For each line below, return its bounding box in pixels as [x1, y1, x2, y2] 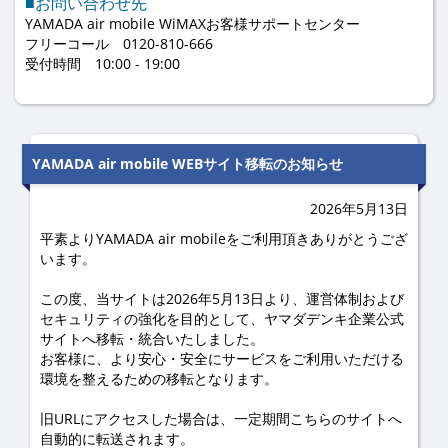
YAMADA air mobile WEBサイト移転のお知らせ [32, 154, 343, 173]
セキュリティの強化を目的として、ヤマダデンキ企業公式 [40, 309, 404, 328]
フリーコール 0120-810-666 [25, 34, 213, 53]
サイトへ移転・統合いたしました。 [40, 329, 264, 348]
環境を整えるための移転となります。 [40, 369, 278, 388]
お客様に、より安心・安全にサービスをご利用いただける [40, 349, 404, 368]
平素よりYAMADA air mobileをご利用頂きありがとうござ [40, 229, 408, 248]
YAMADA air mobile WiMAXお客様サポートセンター [25, 14, 360, 33]
